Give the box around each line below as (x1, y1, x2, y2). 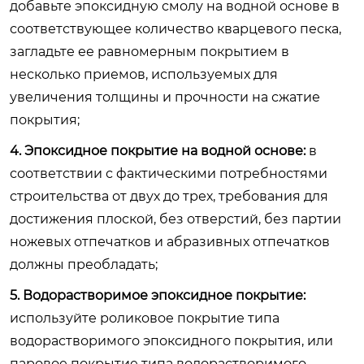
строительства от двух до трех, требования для (10, 188, 328, 204)
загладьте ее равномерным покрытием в (10, 43, 289, 59)
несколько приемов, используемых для (10, 66, 278, 82)
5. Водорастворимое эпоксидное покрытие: (10, 287, 305, 303)
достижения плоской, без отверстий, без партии (10, 210, 341, 227)
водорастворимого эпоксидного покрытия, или (10, 332, 333, 349)
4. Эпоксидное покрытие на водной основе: (10, 142, 305, 158)
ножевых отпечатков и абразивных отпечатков (10, 233, 330, 249)
